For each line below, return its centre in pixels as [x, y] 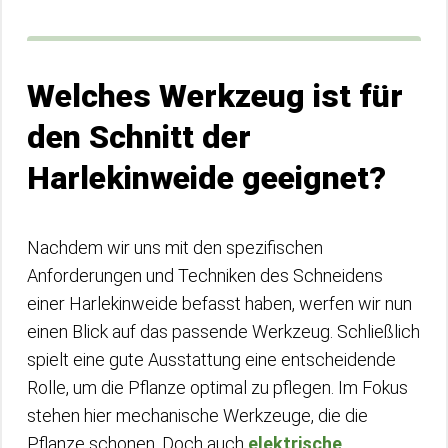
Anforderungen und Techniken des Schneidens [205, 275]
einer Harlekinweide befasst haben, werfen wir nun [219, 303]
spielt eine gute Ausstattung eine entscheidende [211, 359]
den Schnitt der [139, 136]
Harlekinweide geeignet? [206, 177]
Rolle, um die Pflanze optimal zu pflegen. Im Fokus [217, 387]
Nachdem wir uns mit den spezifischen [175, 247]
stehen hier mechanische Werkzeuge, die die [197, 415]
